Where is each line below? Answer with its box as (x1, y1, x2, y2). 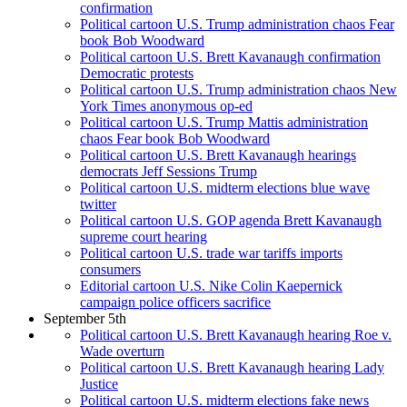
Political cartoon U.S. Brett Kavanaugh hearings (80, 147, 356, 164)
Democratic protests (80, 65, 194, 82)
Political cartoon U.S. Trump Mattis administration (80, 114, 368, 131)
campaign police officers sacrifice (80, 294, 271, 311)
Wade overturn (80, 343, 164, 360)
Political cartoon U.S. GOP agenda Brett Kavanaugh (80, 213, 382, 229)
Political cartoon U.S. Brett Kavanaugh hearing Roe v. (80, 327, 392, 343)
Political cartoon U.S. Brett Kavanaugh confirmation (80, 49, 381, 65)
